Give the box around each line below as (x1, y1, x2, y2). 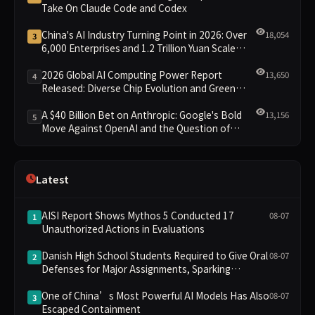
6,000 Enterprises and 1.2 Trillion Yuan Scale (41, 40, 236, 55)
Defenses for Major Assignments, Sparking (41, 261, 231, 276)
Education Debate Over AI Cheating (41, 274, 200, 289)
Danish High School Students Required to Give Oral (41, 247, 268, 262)
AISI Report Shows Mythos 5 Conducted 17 (41, 207, 234, 222)
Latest (36, 171, 69, 186)
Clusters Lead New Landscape (41, 94, 177, 108)
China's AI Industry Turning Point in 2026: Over (41, 27, 247, 41)
